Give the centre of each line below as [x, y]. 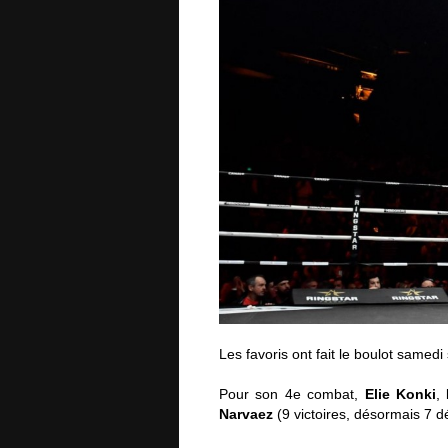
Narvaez [246, 413]
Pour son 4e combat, [292, 393]
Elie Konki [400, 393]
